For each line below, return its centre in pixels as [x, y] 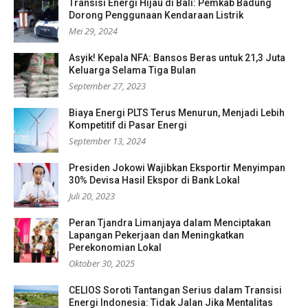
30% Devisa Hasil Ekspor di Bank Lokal [154, 180]
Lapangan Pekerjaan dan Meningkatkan [156, 235]
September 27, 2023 [107, 86]
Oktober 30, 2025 [102, 264]
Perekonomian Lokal [115, 248]
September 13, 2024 [107, 141]
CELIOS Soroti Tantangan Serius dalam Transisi [175, 290]
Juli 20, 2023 [92, 196]
